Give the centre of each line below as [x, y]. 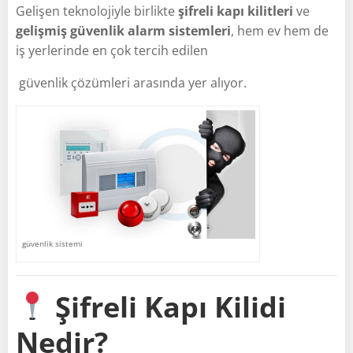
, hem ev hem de [280, 30]
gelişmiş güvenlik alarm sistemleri [123, 30]
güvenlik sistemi [52, 243]
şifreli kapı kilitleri [236, 11]
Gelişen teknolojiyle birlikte [97, 11]
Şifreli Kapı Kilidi [171, 307]
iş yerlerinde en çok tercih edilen [112, 50]
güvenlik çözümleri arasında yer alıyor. [131, 82]
